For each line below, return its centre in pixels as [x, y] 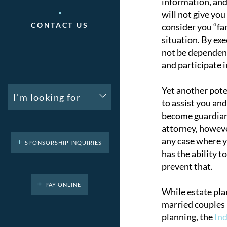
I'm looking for [47, 97]
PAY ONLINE [63, 184]
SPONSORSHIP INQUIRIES [63, 142]
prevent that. [187, 166]
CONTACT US [60, 25]
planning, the [188, 217]
